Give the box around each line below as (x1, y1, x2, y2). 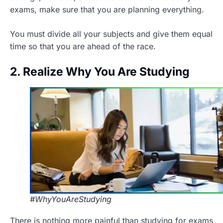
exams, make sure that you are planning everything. (10, 4, 204, 15)
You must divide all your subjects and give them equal (10, 29, 213, 39)
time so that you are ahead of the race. (10, 41, 156, 52)
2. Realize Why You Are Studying (10, 65, 190, 79)
